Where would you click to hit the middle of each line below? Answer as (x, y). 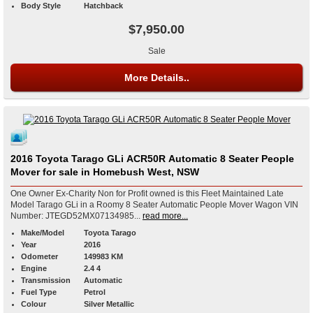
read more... (165, 216)
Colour (34, 304)
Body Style (41, 6)
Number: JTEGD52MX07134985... (75, 216)
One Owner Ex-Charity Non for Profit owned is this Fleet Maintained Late (147, 193)
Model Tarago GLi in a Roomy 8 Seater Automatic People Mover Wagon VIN (147, 204)
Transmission (46, 280)
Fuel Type (39, 292)
